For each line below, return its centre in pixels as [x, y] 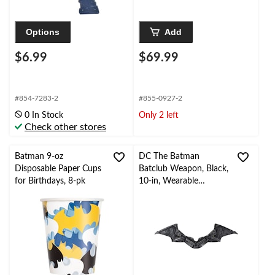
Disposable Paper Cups [58, 169]
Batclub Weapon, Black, [184, 169]
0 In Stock [44, 116]
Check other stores [65, 127]
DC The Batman [169, 157]
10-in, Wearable [168, 181]
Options [43, 32]
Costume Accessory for [183, 194]
